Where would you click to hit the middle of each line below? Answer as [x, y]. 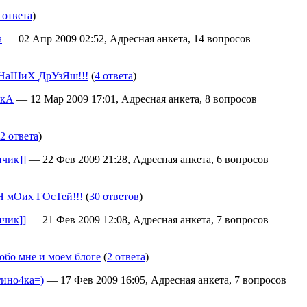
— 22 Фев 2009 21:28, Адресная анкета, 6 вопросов [147, 159]
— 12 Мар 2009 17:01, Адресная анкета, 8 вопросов [135, 99]
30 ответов [114, 196]
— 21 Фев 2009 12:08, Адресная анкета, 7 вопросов [147, 220]
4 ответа [114, 76]
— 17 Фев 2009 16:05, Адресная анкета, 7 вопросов [165, 280]
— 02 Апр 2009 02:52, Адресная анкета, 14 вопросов [126, 39]
